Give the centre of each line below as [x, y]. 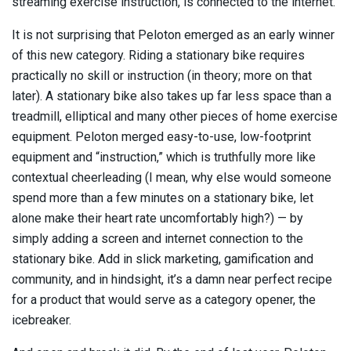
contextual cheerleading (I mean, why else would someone [172, 177]
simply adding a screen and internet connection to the [157, 238]
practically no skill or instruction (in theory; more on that [162, 75]
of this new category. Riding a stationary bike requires [158, 55]
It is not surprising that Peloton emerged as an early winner [173, 34]
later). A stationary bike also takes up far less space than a [172, 96]
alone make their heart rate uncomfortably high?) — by [157, 218]
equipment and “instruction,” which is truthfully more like [164, 157]
